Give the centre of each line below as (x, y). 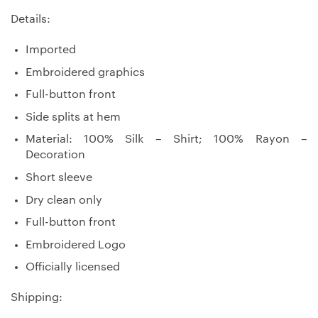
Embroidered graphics (85, 72)
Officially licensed (72, 267)
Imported (50, 49)
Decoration (55, 155)
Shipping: (37, 298)
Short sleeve (59, 177)
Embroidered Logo (75, 245)
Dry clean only (64, 200)
